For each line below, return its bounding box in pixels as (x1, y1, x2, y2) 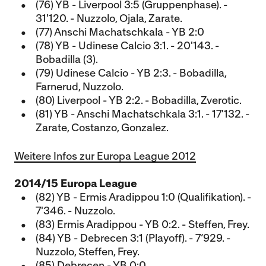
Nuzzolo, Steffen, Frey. (36, 247, 140, 257)
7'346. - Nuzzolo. (36, 206, 115, 216)
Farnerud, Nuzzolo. (36, 82, 123, 92)
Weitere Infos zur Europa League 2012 (14, 151, 196, 161)
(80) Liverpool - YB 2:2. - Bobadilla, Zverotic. (36, 96, 242, 106)
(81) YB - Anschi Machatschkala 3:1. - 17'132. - (36, 109, 249, 119)
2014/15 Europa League (14, 179, 137, 189)
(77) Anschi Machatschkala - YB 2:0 (36, 27, 204, 37)
